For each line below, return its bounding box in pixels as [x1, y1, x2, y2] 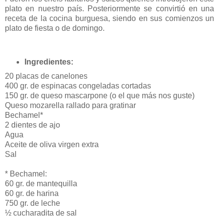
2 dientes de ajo [5, 121, 60, 130]
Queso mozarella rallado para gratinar [5, 101, 136, 110]
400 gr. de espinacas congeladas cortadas [5, 82, 151, 90]
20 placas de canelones [5, 72, 88, 81]
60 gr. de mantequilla [5, 179, 77, 188]
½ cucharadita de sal [5, 209, 77, 218]
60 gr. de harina [5, 189, 59, 198]
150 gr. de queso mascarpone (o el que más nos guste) [5, 91, 195, 100]
